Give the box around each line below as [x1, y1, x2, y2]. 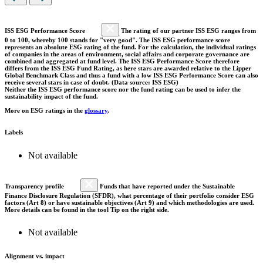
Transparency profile [5, 182, 66, 190]
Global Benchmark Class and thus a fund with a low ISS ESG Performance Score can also [5, 71, 258, 79]
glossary [85, 106, 107, 114]
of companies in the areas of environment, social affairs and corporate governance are [5, 50, 249, 58]
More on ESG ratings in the [5, 106, 85, 114]
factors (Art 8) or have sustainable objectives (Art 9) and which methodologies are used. [5, 198, 254, 206]
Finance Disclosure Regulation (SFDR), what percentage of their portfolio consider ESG [5, 191, 254, 199]
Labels [5, 128, 23, 136]
